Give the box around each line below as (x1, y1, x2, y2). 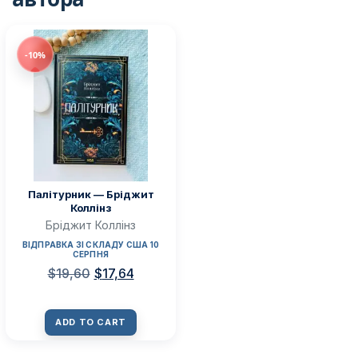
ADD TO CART (55, 316, 126, 328)
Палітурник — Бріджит (27, 188, 154, 201)
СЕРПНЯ (72, 249, 109, 260)
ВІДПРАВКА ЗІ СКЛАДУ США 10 (22, 240, 160, 250)
